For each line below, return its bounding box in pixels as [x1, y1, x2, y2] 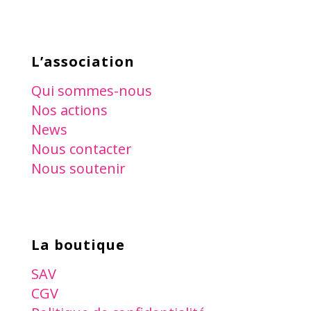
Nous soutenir [31, 158, 126, 178]
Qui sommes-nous [31, 81, 152, 100]
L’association [31, 51, 135, 71]
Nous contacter [31, 139, 132, 158]
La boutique [31, 235, 125, 254]
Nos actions [31, 100, 108, 119]
